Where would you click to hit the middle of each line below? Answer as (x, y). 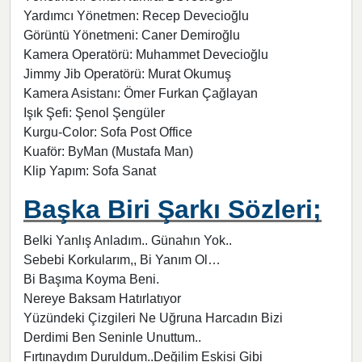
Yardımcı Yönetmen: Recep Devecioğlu (136, 15)
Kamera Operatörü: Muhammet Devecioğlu (146, 54)
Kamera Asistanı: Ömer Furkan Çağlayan (141, 93)
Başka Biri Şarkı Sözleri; (173, 209)
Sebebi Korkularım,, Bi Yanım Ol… (122, 259)
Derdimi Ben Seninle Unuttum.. (112, 337)
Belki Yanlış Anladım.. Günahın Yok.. (128, 240)
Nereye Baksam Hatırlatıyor (102, 298)
